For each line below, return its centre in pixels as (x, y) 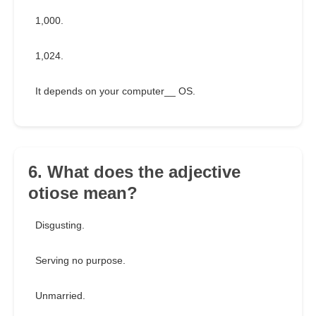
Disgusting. (60, 225)
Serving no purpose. (80, 261)
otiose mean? (83, 193)
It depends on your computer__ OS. (115, 91)
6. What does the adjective (134, 172)
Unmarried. (60, 296)
